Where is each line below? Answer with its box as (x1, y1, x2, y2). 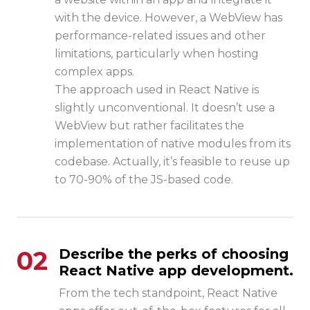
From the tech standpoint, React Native (59, 286, 277, 300)
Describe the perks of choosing (59, 246, 289, 263)
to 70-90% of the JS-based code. (55, 173, 233, 187)
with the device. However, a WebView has (55, 11, 282, 25)
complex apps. (55, 65, 134, 79)
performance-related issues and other (55, 29, 266, 43)
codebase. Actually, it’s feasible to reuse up (55, 155, 290, 169)
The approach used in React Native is (55, 83, 259, 97)
